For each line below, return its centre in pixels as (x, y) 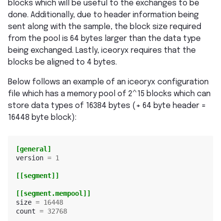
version (30, 158)
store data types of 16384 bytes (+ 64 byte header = (107, 106)
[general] (34, 149)
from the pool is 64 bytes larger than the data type (104, 39)
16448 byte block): (42, 118)
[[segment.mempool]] (53, 193)
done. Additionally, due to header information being (103, 15)
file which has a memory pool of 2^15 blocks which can (109, 94)
